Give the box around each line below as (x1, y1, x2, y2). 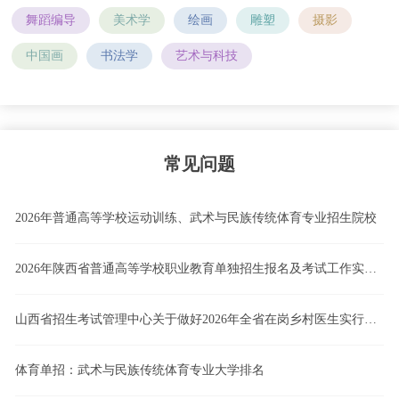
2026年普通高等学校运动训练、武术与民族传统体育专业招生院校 (14, 211, 377, 225)
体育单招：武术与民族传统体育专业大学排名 (14, 363, 265, 378)
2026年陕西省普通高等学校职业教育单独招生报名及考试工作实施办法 (363, 262, 377, 276)
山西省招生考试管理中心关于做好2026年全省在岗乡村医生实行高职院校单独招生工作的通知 (363, 313, 377, 327)
